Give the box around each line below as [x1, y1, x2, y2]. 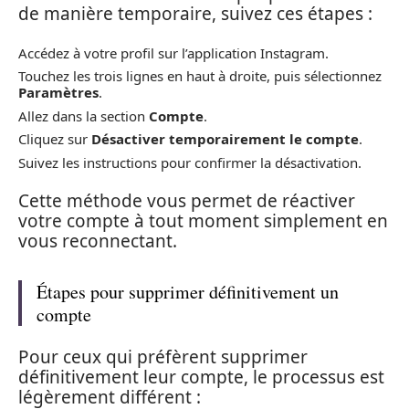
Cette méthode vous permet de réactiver [18, 189, 355, 213]
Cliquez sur [18, 130, 91, 148]
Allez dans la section [18, 106, 149, 125]
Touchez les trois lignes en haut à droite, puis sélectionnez [18, 67, 382, 85]
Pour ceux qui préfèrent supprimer [18, 344, 308, 369]
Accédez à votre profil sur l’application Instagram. [18, 43, 329, 62]
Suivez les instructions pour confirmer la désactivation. [18, 152, 362, 172]
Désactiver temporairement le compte [91, 130, 359, 148]
